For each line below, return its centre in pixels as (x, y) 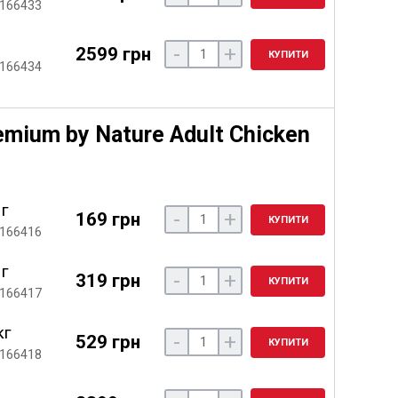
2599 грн (113, 54)
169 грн (107, 219)
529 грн (107, 342)
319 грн (107, 280)
